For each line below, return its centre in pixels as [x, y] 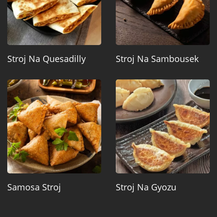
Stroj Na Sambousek [157, 59]
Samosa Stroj [34, 187]
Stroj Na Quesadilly [46, 59]
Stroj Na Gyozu [146, 187]
